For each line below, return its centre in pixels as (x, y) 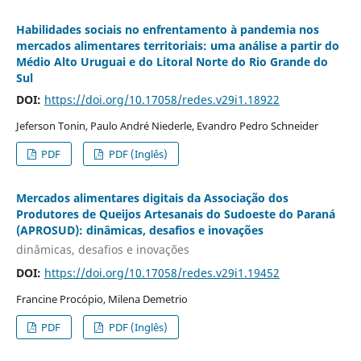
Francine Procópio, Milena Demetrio (102, 299)
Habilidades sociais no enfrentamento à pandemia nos (167, 30)
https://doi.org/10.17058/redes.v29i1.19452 (162, 272)
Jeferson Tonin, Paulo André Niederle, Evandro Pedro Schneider (167, 126)
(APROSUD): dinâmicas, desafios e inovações (139, 230)
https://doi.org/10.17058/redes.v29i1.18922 (162, 100)
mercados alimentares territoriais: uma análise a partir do (177, 46)
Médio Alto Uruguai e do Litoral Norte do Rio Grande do (172, 62)
